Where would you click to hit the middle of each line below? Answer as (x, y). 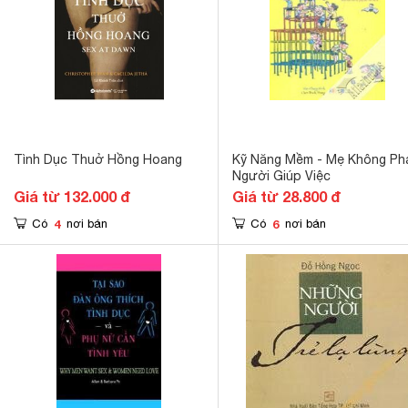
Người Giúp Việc (281, 176)
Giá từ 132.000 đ (72, 196)
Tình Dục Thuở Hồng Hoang (98, 159)
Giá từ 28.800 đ (286, 196)
